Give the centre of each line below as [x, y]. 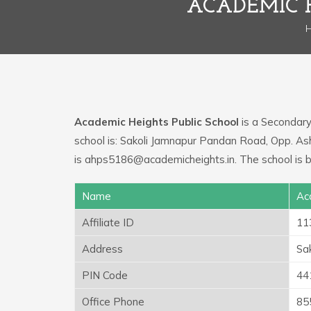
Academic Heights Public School [157, 121]
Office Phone [113, 301]
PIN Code [105, 275]
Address [102, 249]
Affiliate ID [108, 222]
